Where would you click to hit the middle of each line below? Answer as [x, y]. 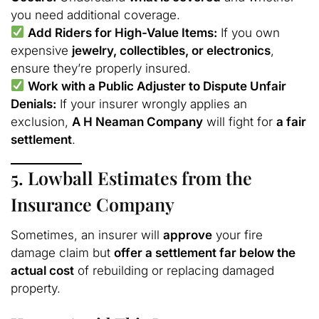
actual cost [42, 270]
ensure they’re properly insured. [101, 68]
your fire [237, 235]
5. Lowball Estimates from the [131, 178]
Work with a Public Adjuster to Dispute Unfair [157, 86]
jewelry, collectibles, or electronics [171, 50]
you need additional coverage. [95, 15]
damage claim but [62, 252]
